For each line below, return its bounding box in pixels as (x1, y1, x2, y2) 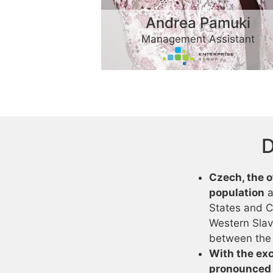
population (209, 186, 264, 199)
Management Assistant (141, 32, 255, 45)
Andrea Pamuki (145, 13, 250, 32)
